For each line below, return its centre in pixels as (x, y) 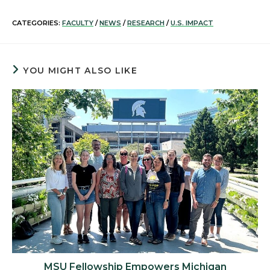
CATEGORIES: (37, 23)
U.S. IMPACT (192, 23)
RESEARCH (146, 23)
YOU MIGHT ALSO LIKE (80, 71)
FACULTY (78, 23)
